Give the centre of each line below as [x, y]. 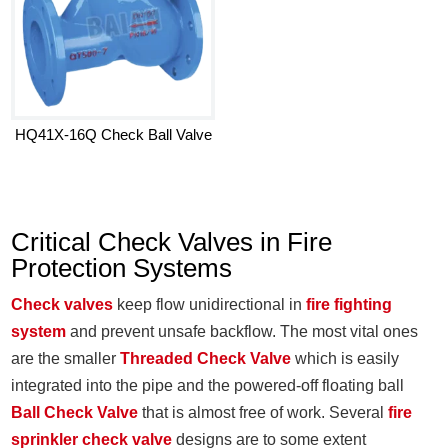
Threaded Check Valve [206, 359]
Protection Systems [122, 268]
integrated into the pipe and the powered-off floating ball [208, 386]
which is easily [345, 359]
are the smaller [66, 359]
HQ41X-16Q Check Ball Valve [113, 135]
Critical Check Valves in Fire [172, 242]
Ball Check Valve [75, 413]
